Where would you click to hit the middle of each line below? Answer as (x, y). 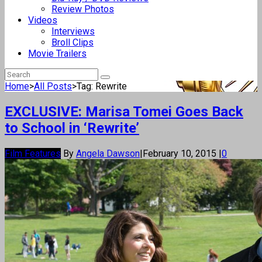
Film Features (33, 153)
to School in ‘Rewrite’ (72, 128)
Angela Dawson (108, 153)
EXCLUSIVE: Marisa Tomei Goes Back (124, 111)
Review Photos (83, 9)
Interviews (73, 31)
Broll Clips (73, 42)
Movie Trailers (57, 54)
